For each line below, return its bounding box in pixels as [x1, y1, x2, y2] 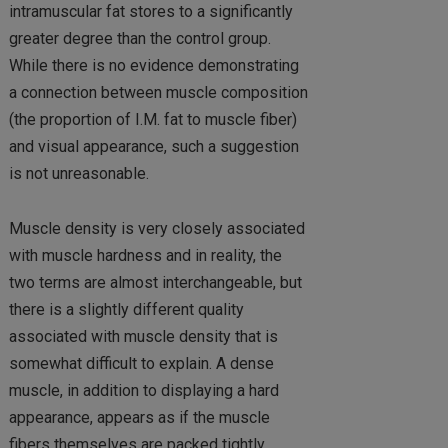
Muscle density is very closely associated [8, 218, 305, 238]
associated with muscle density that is [8, 326, 278, 346]
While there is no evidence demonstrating [8, 56, 299, 76]
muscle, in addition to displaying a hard [8, 380, 279, 400]
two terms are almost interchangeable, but [8, 272, 302, 292]
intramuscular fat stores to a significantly [8, 2, 293, 22]
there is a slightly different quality [8, 299, 244, 319]
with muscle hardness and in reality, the [8, 245, 282, 265]
